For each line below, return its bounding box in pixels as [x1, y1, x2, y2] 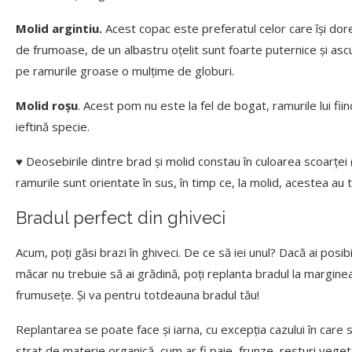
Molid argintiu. [16, 20, 102, 37]
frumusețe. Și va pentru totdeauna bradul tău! [16, 287, 266, 303]
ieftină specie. [16, 119, 90, 135]
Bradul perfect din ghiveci [16, 207, 225, 229]
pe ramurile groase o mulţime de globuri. [16, 63, 234, 79]
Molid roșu [16, 97, 78, 114]
